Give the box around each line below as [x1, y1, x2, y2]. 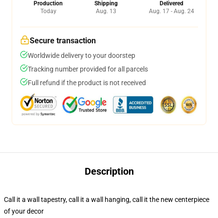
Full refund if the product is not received [28, 79, 146, 87]
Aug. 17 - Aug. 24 [149, 8, 194, 15]
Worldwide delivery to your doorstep [28, 52, 135, 59]
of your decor [4, 207, 44, 215]
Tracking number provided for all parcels [28, 65, 148, 73]
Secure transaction [30, 36, 96, 45]
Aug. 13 [95, 8, 116, 15]
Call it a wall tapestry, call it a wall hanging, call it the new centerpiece [4, 196, 209, 203]
